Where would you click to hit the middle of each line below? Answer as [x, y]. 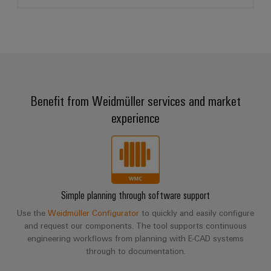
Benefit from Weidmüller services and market [135, 100]
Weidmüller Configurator [93, 213]
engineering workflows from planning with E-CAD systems [135, 238]
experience [135, 117]
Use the [32, 213]
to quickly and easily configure [197, 213]
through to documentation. [135, 251]
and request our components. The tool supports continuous [135, 226]
